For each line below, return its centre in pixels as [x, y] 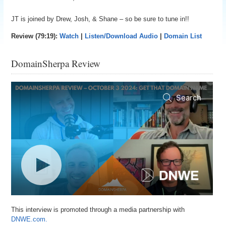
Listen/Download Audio [122, 36]
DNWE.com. [30, 219]
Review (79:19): [36, 36]
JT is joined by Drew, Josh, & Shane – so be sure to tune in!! [100, 19]
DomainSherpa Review [56, 63]
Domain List [183, 36]
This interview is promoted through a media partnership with [98, 209]
